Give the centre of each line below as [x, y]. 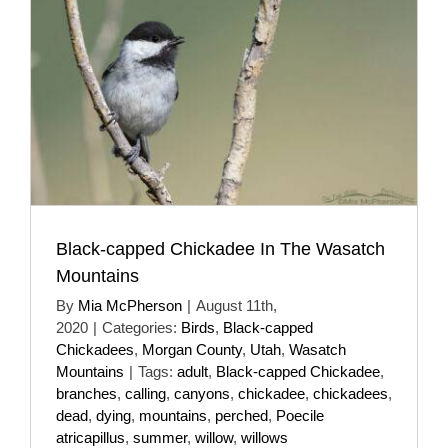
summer [160, 437]
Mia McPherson [130, 305]
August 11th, [236, 305]
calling [145, 393]
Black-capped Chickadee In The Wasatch [220, 248]
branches [86, 393]
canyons [202, 393]
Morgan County [192, 349]
